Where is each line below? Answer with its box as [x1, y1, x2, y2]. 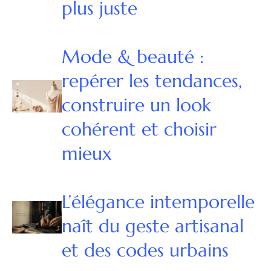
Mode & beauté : [61, 45, 204, 68]
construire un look [61, 94, 211, 117]
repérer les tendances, [61, 70, 242, 93]
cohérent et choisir [61, 118, 217, 141]
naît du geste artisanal [61, 215, 244, 238]
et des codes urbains [61, 239, 229, 262]
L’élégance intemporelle [61, 191, 255, 214]
